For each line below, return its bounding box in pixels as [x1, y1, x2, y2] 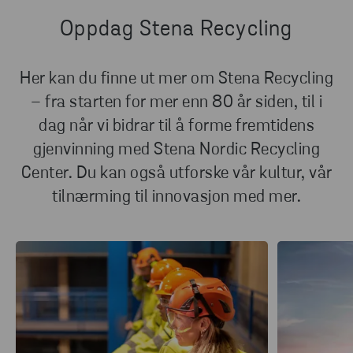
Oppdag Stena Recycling [60, 19, 293, 42]
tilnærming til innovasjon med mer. [52, 188, 301, 207]
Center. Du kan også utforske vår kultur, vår [20, 165, 333, 184]
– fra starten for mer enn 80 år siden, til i [31, 94, 322, 113]
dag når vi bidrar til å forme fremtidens [39, 117, 314, 136]
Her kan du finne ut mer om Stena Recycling [20, 70, 333, 89]
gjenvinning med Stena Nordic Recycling [33, 141, 320, 160]
